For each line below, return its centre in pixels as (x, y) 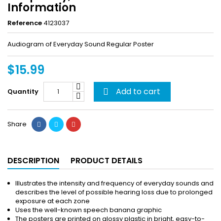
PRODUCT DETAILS (107, 161)
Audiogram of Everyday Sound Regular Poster (81, 44)
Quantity (23, 92)
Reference (25, 23)
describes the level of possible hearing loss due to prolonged (114, 192)
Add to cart (138, 92)
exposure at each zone (53, 201)
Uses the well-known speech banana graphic (89, 210)
